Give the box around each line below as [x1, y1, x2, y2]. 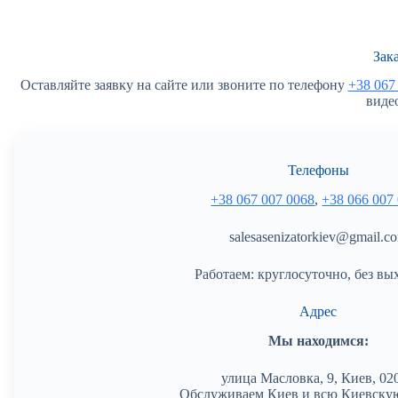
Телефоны [287, 163, 349, 179]
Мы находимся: [267, 332, 369, 348]
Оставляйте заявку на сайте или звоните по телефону [20, 77, 348, 93]
